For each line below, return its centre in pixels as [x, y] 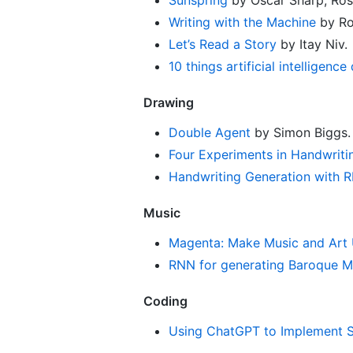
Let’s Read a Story [223, 44]
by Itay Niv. [312, 44]
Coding [165, 301]
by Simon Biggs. [301, 132]
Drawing [169, 102]
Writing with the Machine [242, 22]
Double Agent [210, 132]
